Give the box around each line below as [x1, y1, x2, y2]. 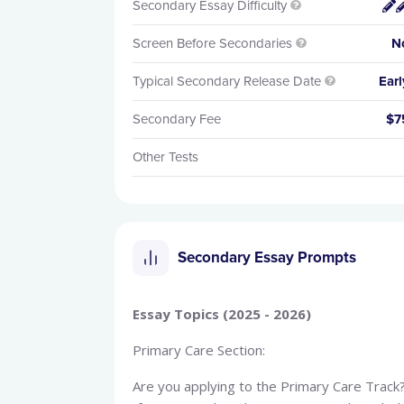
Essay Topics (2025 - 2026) [133, 305, 311, 323]
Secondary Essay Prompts [178, 248, 356, 267]
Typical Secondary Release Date [133, 73, 321, 89]
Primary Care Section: [133, 341, 265, 359]
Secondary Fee [133, 111, 221, 127]
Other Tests [133, 149, 198, 165]
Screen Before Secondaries [133, 35, 292, 51]
